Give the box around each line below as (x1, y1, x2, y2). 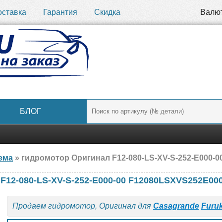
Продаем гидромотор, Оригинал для (12, 202, 153, 210)
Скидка (94, 8, 120, 16)
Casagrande (153, 202, 199, 210)
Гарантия (43, 8, 77, 16)
